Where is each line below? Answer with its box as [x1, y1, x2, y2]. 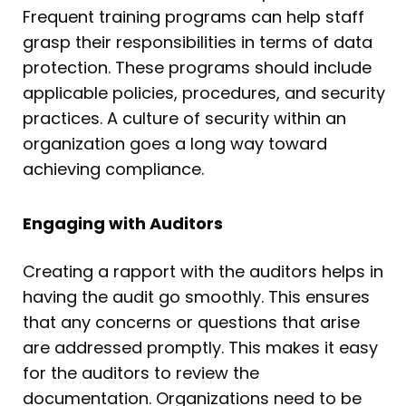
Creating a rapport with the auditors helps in [23, 259, 383, 283]
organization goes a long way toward [23, 132, 327, 156]
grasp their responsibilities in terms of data [23, 31, 372, 54]
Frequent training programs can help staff [23, 5, 364, 29]
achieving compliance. [23, 158, 208, 181]
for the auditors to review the [23, 361, 259, 384]
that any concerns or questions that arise [23, 310, 360, 333]
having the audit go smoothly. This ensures [23, 285, 370, 308]
